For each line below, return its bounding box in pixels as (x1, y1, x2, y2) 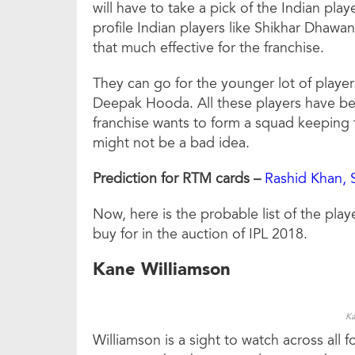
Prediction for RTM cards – (93, 169, 261, 189)
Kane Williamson (93, 258, 231, 282)
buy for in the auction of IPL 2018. (93, 224, 307, 244)
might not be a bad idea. (93, 133, 250, 153)
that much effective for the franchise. (93, 38, 324, 58)
